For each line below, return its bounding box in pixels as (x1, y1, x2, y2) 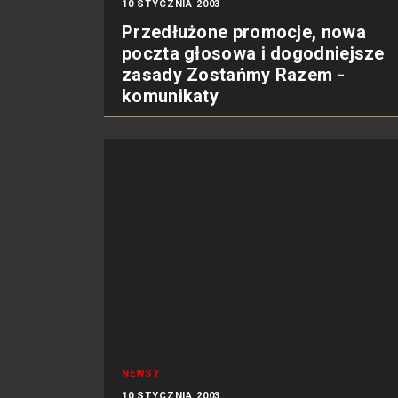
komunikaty (122, 85, 219, 107)
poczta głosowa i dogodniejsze (122, 43, 385, 64)
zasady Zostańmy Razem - (122, 64, 345, 85)
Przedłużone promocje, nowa (122, 21, 366, 43)
